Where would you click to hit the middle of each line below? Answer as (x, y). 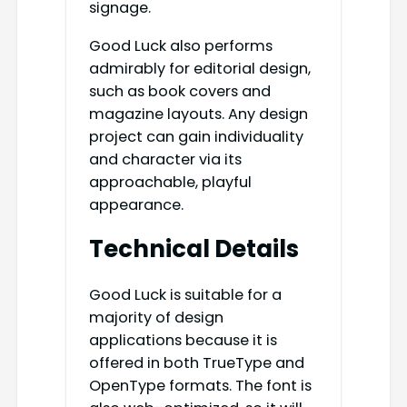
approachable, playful (170, 182)
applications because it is (183, 340)
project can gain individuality (196, 136)
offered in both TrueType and (196, 362)
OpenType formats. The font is (200, 385)
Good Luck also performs (180, 45)
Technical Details (194, 249)
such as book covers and (179, 91)
